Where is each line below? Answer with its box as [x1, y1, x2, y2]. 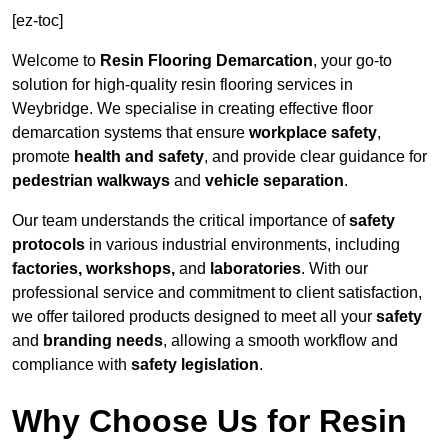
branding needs [43, 332, 163, 350]
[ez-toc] [12, 12, 63, 30]
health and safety [74, 148, 204, 166]
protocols [12, 236, 85, 254]
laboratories [210, 260, 301, 278]
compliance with [12, 356, 131, 374]
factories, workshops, [12, 260, 175, 278]
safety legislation [131, 356, 259, 374]
